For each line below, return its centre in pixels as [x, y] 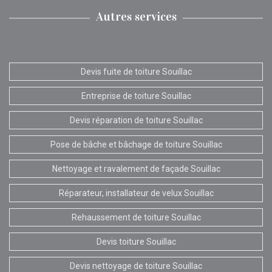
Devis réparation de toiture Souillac [136, 120]
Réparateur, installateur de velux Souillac [136, 193]
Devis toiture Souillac [136, 241]
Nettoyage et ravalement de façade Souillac [136, 168]
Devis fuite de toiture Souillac [136, 71]
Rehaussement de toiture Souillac [136, 217]
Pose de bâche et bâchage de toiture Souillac [136, 144]
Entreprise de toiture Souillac [136, 96]
